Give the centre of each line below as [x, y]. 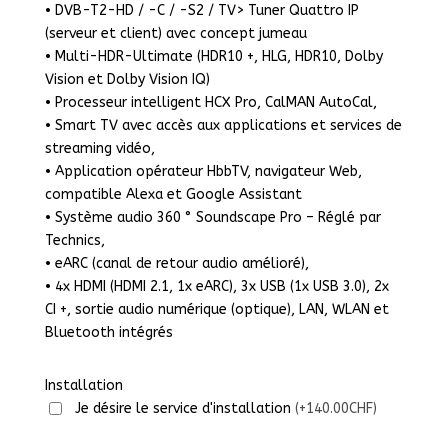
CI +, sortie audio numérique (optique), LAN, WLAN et [216, 310]
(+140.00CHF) [335, 409]
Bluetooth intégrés [108, 333]
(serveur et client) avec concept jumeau [175, 34]
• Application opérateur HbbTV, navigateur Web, [203, 172]
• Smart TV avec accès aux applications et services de [223, 126]
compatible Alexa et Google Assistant [173, 195]
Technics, [74, 241]
